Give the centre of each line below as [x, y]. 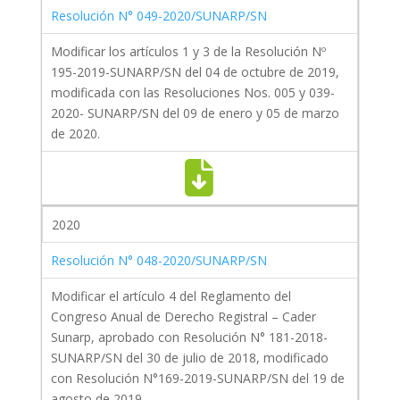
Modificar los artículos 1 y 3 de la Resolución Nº [188, 52]
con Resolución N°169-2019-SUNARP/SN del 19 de [197, 379]
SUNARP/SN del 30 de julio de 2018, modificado [189, 358]
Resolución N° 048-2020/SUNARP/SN [158, 261]
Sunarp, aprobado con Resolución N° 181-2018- [189, 337]
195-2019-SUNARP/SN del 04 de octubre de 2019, [195, 72]
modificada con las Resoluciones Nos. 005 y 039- [192, 93]
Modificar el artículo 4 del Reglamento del [171, 296]
